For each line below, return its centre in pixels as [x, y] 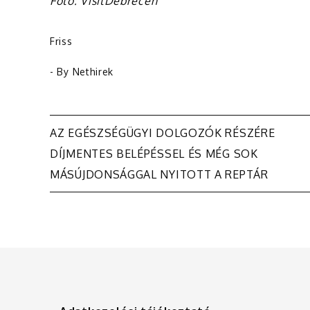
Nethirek [93, 72]
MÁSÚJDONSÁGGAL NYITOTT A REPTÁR [159, 175]
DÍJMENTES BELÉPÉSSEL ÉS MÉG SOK [154, 154]
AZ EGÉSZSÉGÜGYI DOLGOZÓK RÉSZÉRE [163, 133]
